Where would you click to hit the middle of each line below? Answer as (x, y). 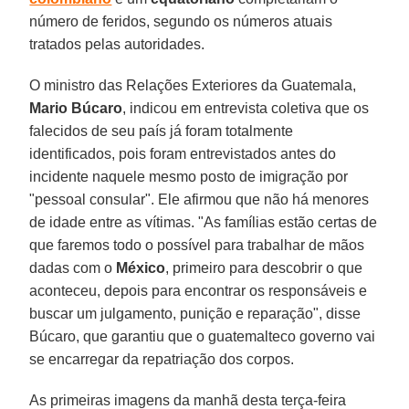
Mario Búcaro (76, 108)
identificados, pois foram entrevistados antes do (183, 153)
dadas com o (73, 267)
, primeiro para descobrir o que (264, 267)
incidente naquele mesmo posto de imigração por (189, 176)
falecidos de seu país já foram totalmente (162, 131)
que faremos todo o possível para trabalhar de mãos (197, 245)
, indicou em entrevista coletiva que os (246, 108)
